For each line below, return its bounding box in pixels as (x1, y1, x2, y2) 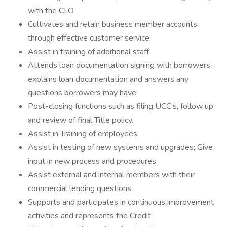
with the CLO (28, 5, 74, 16)
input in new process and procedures (28, 156, 156, 167)
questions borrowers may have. (28, 87, 138, 98)
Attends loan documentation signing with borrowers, (28, 60, 212, 71)
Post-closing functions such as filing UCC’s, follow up (28, 101, 213, 112)
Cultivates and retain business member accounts (28, 19, 197, 30)
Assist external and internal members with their (28, 169, 195, 180)
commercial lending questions (28, 183, 131, 194)
